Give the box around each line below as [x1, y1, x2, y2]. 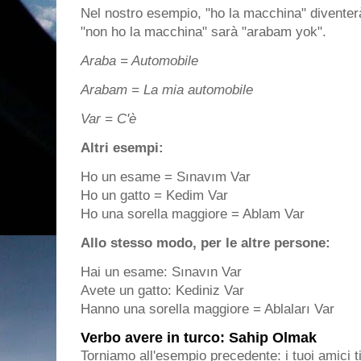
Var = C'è [81, 111, 136, 127]
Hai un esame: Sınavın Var [81, 264, 246, 280]
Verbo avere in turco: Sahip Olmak [81, 329, 317, 346]
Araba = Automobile [81, 53, 198, 68]
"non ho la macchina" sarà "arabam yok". [81, 24, 326, 39]
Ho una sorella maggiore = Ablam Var [81, 206, 305, 222]
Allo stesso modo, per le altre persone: [81, 235, 330, 251]
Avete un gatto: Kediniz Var [81, 283, 244, 298]
